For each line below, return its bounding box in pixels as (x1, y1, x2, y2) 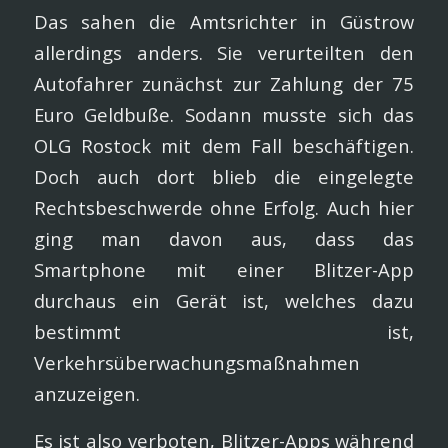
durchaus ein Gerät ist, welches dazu (33, 288, 415, 313)
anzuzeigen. (33, 381, 140, 406)
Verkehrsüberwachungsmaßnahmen (33, 350, 360, 375)
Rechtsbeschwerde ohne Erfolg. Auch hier (33, 195, 415, 220)
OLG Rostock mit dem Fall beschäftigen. (33, 133, 415, 158)
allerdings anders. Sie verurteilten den (33, 40, 415, 65)
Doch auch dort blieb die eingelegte (33, 164, 415, 189)
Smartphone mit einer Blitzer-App (33, 257, 415, 282)
